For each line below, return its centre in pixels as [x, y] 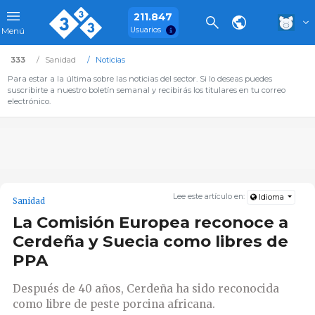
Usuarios [146, 30]
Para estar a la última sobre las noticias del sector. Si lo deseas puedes [140, 79]
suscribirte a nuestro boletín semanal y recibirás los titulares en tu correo [146, 90]
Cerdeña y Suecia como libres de [150, 242]
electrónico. [29, 101]
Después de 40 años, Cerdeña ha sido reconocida [146, 288]
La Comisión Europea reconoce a [150, 223]
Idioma [271, 198]
